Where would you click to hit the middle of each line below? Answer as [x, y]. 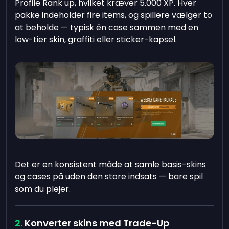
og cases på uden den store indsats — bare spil [109, 177]
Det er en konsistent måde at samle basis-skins [111, 165]
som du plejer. [43, 189]
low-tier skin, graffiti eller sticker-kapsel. [96, 40]
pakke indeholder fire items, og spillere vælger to [114, 15]
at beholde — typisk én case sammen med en [107, 27]
